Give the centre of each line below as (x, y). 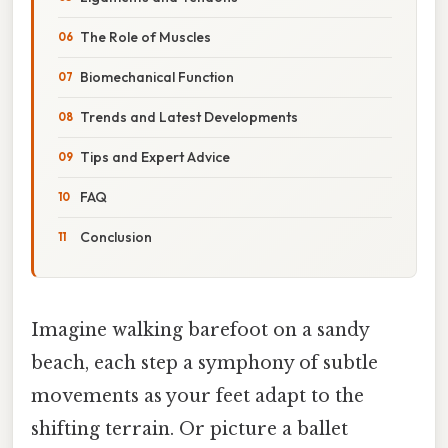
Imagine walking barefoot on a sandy (200, 329)
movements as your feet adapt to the (197, 395)
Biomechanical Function (157, 76)
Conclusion (116, 236)
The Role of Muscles (145, 36)
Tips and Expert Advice (155, 156)
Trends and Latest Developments (189, 116)
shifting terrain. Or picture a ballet (189, 428)
